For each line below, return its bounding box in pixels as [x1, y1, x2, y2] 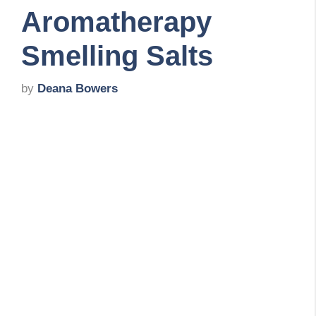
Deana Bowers [37, 82, 118, 96]
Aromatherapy [21, 6, 212, 37]
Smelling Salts [21, 39, 213, 71]
